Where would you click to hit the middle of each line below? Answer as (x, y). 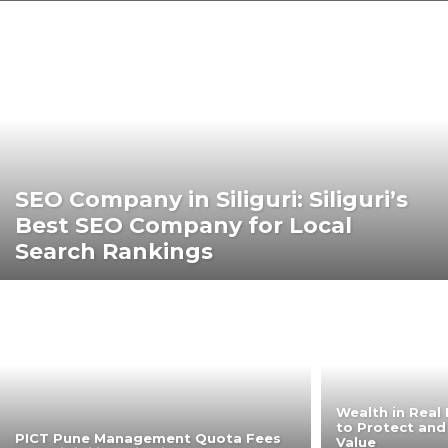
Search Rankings (114, 251)
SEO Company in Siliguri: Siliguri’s (211, 199)
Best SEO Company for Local (183, 225)
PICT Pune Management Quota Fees (148, 437)
